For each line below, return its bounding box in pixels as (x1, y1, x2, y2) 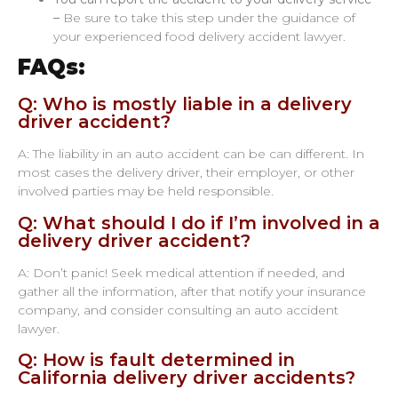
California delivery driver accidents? (18, 367, 355, 389)
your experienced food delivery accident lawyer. (53, 28, 346, 45)
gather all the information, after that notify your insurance (18, 283, 366, 299)
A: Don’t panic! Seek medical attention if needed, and (18, 264, 345, 281)
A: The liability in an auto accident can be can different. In (18, 146, 364, 163)
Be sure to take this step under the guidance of (60, 10, 355, 27)
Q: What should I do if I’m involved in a (18, 211, 380, 234)
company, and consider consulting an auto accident (18, 301, 338, 318)
